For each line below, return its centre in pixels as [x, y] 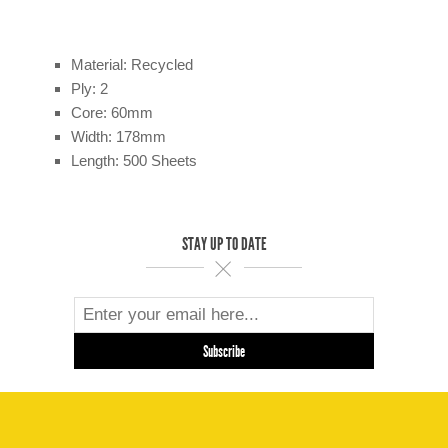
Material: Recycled [132, 65]
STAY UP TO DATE [224, 244]
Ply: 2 [90, 89]
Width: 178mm [119, 137]
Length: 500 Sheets [134, 161]
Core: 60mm [112, 113]
